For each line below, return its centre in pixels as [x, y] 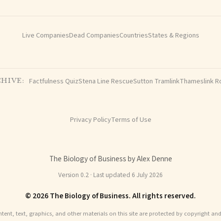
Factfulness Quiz [54, 81]
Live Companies [45, 36]
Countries [133, 36]
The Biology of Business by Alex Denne [110, 159]
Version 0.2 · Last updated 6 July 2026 [110, 175]
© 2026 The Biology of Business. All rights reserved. [110, 196]
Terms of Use [131, 119]
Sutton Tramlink [156, 81]
